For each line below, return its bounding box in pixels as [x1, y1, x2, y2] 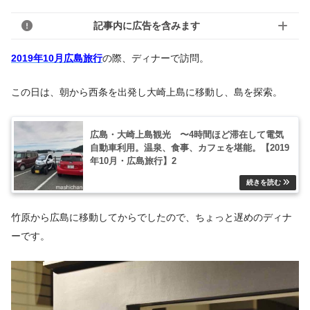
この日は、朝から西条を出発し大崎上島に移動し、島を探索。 [11, 86, 282, 98]
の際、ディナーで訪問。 [102, 53, 209, 64]
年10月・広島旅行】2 [90, 156, 176, 167]
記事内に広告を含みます [93, 19, 200, 31]
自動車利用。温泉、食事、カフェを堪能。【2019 [90, 143, 289, 154]
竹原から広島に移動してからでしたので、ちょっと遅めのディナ [11, 212, 292, 223]
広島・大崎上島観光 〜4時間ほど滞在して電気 [90, 129, 284, 140]
